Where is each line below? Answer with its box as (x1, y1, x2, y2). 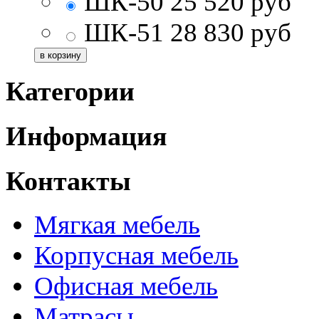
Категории (6, 76, 135, 107)
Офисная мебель (34, 271, 218, 301)
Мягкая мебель (34, 210, 200, 240)
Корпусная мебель (34, 241, 239, 271)
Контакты (6, 165, 131, 196)
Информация (6, 121, 167, 152)
